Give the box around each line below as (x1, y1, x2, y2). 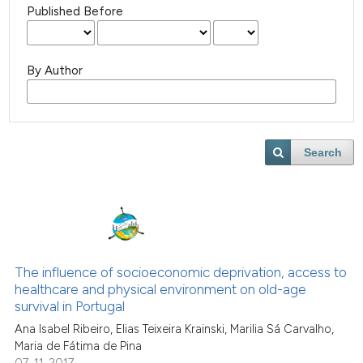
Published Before (27, 4, 124, 19)
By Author (27, 63, 83, 78)
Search (304, 146, 343, 160)
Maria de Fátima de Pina (15, 339, 143, 354)
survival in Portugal (15, 297, 126, 314)
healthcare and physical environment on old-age (15, 280, 307, 297)
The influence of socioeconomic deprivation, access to (15, 263, 348, 280)
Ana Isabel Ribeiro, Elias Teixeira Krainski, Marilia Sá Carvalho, (15, 322, 335, 337)
